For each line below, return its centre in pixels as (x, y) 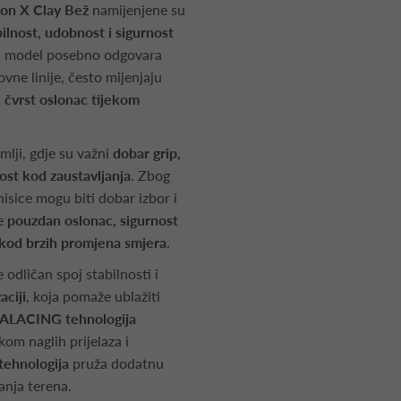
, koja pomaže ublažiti (93, 296)
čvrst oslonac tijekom (72, 99)
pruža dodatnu (116, 363)
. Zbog (150, 175)
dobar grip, (147, 153)
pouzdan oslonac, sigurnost (93, 220)
